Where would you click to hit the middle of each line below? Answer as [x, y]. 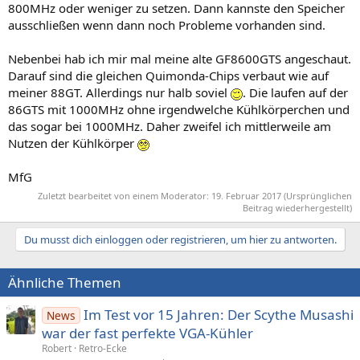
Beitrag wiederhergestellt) [297, 208]
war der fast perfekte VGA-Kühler [147, 333]
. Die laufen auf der [295, 92]
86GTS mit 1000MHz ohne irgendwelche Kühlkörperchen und [179, 109]
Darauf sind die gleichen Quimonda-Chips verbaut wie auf [168, 75]
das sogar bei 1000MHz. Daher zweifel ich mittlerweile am [170, 126]
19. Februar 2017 [246, 196]
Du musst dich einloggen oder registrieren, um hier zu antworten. [180, 239]
